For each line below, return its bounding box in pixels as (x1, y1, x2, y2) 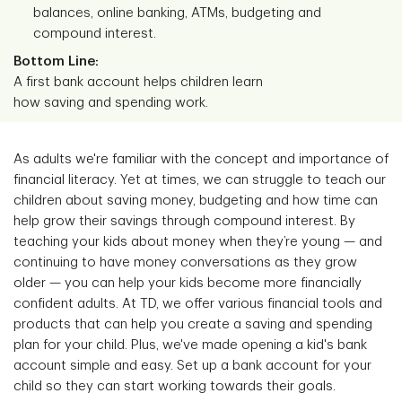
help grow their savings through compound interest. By (13, 214, 355, 228)
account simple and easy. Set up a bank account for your (13, 359, 371, 372)
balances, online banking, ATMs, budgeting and (33, 6, 321, 20)
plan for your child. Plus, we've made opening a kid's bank (13, 338, 367, 352)
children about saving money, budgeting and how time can (13, 194, 378, 207)
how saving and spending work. (13, 96, 208, 109)
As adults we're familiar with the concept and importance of (13, 153, 389, 166)
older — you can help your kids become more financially (13, 276, 362, 290)
